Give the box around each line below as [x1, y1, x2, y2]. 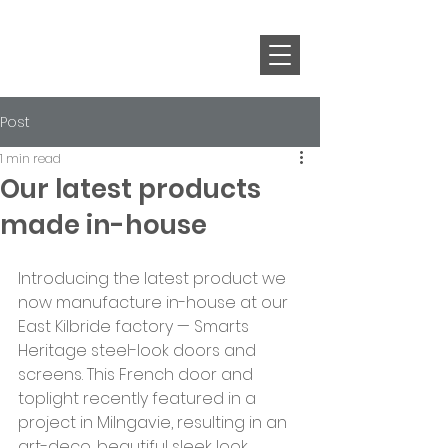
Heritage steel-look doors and [18, 339, 260, 362]
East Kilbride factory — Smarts [18, 315, 253, 338]
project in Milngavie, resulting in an [18, 411, 291, 434]
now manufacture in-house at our [18, 291, 292, 314]
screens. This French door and [18, 363, 257, 386]
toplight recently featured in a [18, 387, 260, 410]
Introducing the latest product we [18, 267, 290, 290]
